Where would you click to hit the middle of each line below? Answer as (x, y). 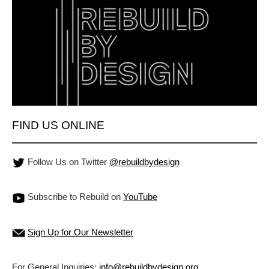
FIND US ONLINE (58, 125)
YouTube (140, 197)
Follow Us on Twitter (67, 162)
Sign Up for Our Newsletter (80, 232)
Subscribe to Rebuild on (74, 197)
